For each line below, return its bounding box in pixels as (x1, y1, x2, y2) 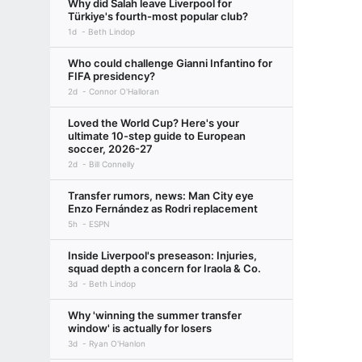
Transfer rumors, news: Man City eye (68, 189, 254, 202)
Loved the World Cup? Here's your (68, 116, 239, 129)
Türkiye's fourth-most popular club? (68, 10, 248, 23)
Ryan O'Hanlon (89, 339, 145, 348)
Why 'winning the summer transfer (68, 309, 242, 322)
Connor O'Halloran (89, 86, 159, 96)
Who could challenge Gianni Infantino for (68, 57, 272, 69)
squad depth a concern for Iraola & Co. (68, 262, 261, 275)
